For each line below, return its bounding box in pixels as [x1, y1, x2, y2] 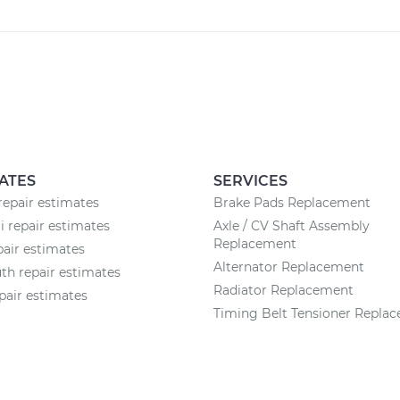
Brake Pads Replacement [213, 195, 371, 211]
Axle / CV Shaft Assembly [213, 218, 370, 234]
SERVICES [213, 172, 287, 189]
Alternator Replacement [213, 259, 364, 275]
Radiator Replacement [213, 282, 354, 298]
